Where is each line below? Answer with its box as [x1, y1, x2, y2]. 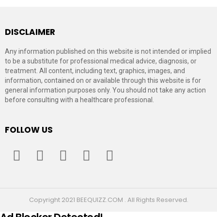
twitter [43, 142, 59, 149]
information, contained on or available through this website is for [5, 77, 201, 85]
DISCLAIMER [5, 26, 55, 38]
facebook [20, 142, 45, 149]
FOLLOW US [5, 124, 53, 136]
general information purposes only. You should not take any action [5, 86, 206, 94]
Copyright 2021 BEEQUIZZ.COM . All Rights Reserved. [29, 195, 188, 205]
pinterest [90, 142, 113, 149]
